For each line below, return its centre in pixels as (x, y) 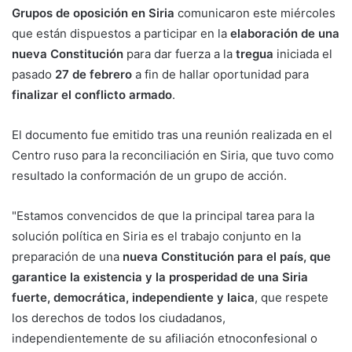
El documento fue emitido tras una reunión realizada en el (172, 135)
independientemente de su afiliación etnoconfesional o (165, 339)
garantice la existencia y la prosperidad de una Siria (160, 277)
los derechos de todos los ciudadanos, (119, 318)
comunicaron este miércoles (255, 13)
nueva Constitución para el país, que (227, 257)
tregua (253, 54)
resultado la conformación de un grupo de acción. (151, 176)
